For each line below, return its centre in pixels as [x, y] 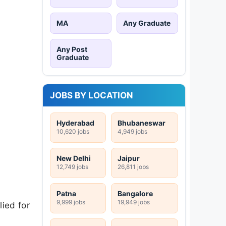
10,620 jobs [73, 131]
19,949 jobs [134, 202]
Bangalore [135, 193]
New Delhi [74, 158]
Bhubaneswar [142, 123]
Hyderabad [75, 123]
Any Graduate [147, 23]
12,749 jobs [72, 166]
